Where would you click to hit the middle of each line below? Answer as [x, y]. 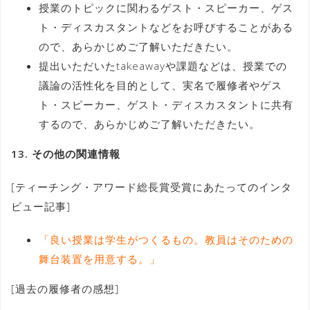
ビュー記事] [41, 206]
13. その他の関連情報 [66, 153]
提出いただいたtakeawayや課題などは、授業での [163, 65]
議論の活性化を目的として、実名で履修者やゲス [161, 85]
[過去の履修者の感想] [65, 288]
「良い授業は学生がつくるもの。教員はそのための [166, 239]
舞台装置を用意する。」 [100, 258]
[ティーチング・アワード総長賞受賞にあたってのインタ [152, 186]
